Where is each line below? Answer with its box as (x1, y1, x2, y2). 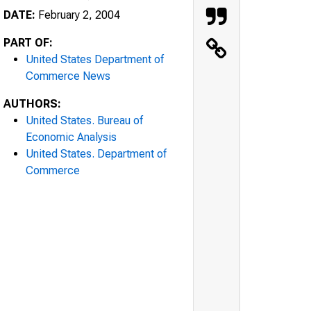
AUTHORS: (3, 96, 61, 110)
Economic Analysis (26, 130, 117, 144)
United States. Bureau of (26, 113, 143, 127)
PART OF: (3, 35, 53, 49)
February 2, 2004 (35, 8, 120, 22)
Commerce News (26, 69, 110, 83)
